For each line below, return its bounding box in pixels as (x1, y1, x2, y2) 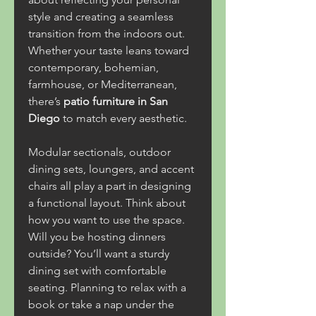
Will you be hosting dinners (28, 230, 166, 243)
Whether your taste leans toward (28, 44, 189, 57)
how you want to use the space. (28, 213, 185, 226)
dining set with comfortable (28, 264, 166, 277)
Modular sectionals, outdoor (28, 145, 171, 159)
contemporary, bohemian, (28, 61, 159, 74)
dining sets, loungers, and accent (28, 162, 194, 176)
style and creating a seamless (28, 10, 174, 23)
